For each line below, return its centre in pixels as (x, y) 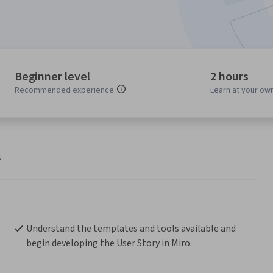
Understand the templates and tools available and (131, 229)
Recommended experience (64, 90)
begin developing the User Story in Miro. (110, 243)
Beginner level (52, 77)
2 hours (229, 77)
